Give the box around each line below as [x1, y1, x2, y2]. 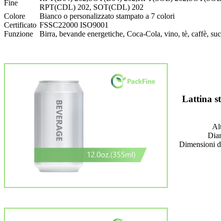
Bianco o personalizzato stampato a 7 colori [39, 11, 175, 20]
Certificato [4, 20, 37, 29]
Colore [4, 11, 25, 20]
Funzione [4, 29, 33, 38]
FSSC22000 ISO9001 [39, 20, 109, 29]
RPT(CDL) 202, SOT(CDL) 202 [39, 2, 144, 11]
